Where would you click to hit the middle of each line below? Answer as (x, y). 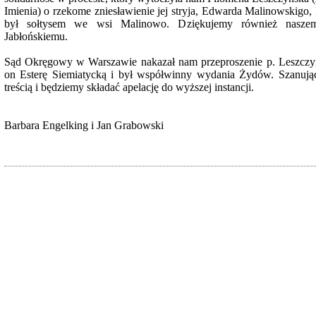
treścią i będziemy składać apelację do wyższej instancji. (129, 87)
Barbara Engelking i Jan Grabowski (84, 125)
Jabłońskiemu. (36, 36)
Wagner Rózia (285, 155)
